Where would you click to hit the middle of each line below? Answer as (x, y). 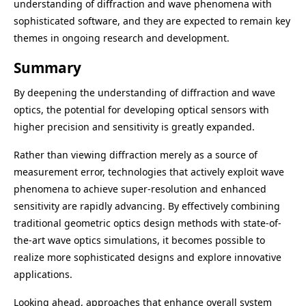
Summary (47, 68)
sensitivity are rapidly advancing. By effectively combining (147, 206)
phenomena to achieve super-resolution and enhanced (140, 189)
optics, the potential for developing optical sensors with (141, 110)
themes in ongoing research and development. (122, 38)
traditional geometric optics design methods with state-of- (148, 223)
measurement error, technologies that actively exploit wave (149, 172)
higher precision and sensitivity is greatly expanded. (134, 127)
